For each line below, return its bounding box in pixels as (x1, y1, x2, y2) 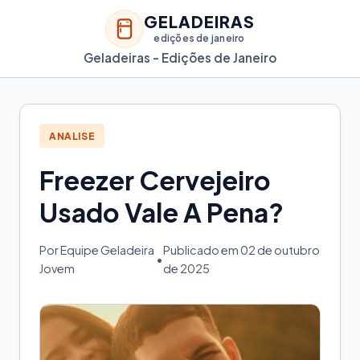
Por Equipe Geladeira (39, 243, 154, 258)
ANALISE (49, 129, 96, 142)
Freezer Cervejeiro (39, 164, 271, 197)
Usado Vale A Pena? (39, 196, 284, 229)
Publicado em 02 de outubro (162, 243, 320, 258)
